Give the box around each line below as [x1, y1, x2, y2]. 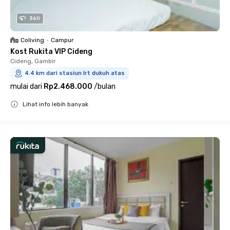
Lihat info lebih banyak [23, 100, 88, 108]
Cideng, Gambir [10, 57, 56, 65]
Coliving [21, 36, 44, 44]
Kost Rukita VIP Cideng [10, 47, 92, 56]
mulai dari [10, 82, 42, 91]
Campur [51, 36, 74, 44]
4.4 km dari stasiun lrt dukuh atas [25, 69, 125, 76]
